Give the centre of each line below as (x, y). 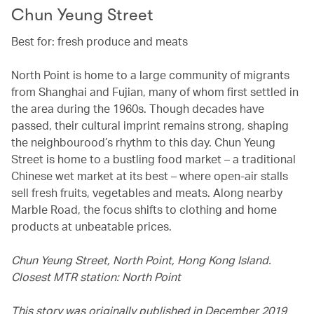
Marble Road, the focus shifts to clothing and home (144, 209)
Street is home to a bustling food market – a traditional (153, 158)
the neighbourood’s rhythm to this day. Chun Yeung (143, 142)
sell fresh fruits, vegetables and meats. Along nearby (147, 192)
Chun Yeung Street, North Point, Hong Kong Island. (141, 259)
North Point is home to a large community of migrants (150, 74)
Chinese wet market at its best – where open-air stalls (150, 175)
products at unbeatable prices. (91, 226)
